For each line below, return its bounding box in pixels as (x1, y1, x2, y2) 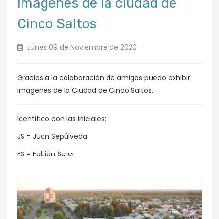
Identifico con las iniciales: (17, 113, 106, 124)
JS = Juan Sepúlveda (17, 131, 87, 141)
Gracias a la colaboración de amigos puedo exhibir (17, 72, 190, 83)
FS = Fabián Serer (17, 149, 75, 159)
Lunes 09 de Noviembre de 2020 (25, 42, 137, 52)
